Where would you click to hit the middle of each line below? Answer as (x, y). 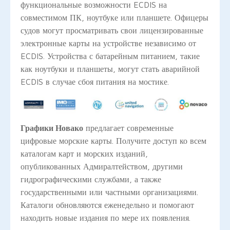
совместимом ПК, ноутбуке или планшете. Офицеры (114, 17)
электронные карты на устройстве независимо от (108, 43)
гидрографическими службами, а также (91, 179)
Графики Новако (52, 128)
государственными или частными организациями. (109, 192)
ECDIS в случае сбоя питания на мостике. (95, 81)
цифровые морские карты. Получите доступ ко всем (113, 141)
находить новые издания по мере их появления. (106, 218)
